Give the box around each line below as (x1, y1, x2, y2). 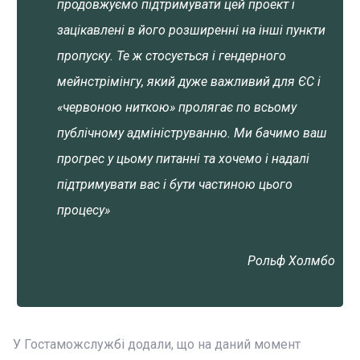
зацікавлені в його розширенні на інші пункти (57, 22, 325, 38)
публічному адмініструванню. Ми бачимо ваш (57, 125, 327, 141)
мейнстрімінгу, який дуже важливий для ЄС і (57, 74, 321, 89)
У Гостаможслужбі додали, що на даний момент (13, 337, 301, 352)
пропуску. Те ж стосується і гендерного (57, 48, 286, 63)
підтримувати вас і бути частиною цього (57, 177, 292, 192)
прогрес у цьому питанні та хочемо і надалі (57, 151, 309, 166)
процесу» (57, 202, 110, 218)
